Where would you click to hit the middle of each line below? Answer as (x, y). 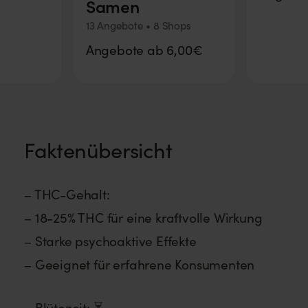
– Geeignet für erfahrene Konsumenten (140, 264)
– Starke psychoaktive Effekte (110, 240)
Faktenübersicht (98, 150)
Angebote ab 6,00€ (144, 49)
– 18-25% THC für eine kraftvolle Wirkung (143, 217)
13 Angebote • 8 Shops (138, 25)
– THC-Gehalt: (67, 194)
